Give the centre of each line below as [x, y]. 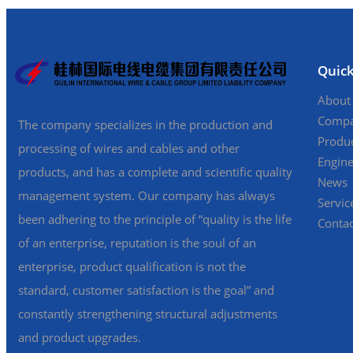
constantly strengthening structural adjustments [148, 314]
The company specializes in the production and [145, 124]
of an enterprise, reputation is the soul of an [137, 243]
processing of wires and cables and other [129, 148]
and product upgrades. [80, 337]
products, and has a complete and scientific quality [155, 172]
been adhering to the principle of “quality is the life [155, 219]
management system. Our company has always [147, 195]
